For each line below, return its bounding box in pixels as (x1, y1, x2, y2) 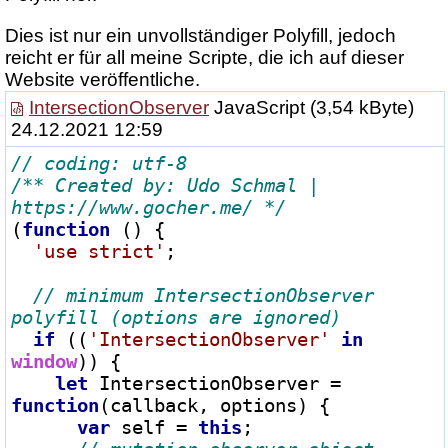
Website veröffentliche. (5, 68, 200, 90)
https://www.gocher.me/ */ (11, 195, 286, 218)
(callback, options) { (99, 393, 330, 416)
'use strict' (33, 239, 165, 262)
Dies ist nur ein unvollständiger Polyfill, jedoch (5, 24, 396, 46)
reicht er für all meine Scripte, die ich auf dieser (5, 46, 404, 68)
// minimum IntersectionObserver (33, 283, 374, 306)
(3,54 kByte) (305, 96, 414, 118)
